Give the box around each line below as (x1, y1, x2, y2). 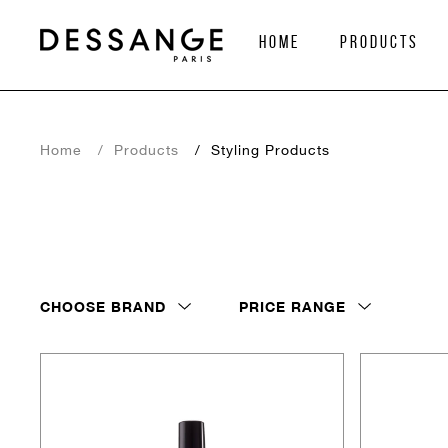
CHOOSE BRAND (40, 297, 166, 315)
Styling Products (211, 141, 330, 158)
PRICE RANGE (239, 297, 346, 315)
